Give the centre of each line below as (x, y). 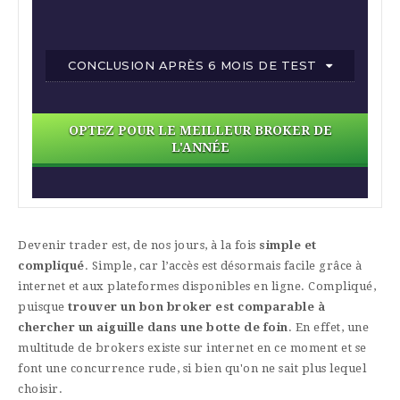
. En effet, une (328, 327)
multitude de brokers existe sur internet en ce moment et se (192, 347)
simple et (288, 245)
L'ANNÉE (200, 147)
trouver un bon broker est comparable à (196, 306)
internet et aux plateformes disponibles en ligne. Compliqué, (197, 286)
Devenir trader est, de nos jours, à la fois (138, 245)
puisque (43, 306)
